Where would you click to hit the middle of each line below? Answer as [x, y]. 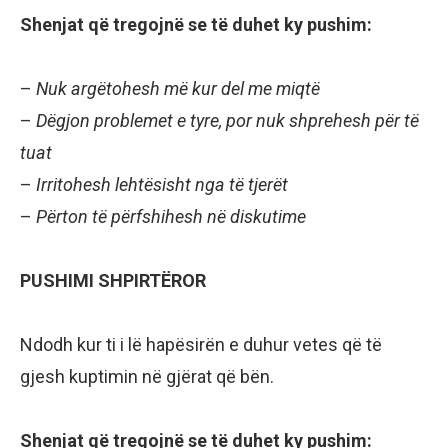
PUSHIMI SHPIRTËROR [113, 281]
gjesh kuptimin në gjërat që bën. [147, 377]
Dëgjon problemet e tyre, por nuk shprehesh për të [227, 121]
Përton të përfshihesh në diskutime [171, 217]
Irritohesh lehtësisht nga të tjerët [162, 185]
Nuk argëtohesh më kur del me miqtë [178, 89]
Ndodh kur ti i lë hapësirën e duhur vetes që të [201, 345]
